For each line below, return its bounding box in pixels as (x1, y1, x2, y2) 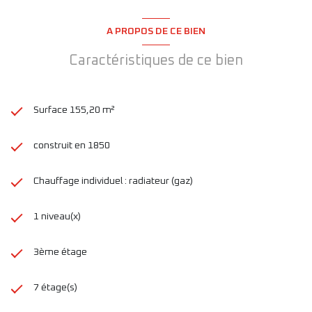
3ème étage (33, 247, 87, 257)
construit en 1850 (33, 140, 110, 150)
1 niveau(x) (33, 211, 81, 221)
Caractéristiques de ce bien (69, 53, 243, 68)
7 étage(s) (33, 282, 77, 292)
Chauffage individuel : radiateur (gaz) (33, 175, 193, 186)
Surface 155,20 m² (33, 104, 115, 115)
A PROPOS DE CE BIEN (107, 26, 205, 36)
